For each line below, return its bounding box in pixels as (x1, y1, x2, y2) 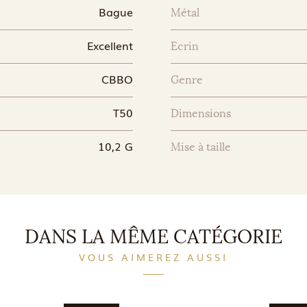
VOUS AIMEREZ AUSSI (79, 249, 228, 264)
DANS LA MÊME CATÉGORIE (25, 225, 282, 249)
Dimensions (171, 106, 231, 120)
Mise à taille (171, 140, 231, 153)
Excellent (87, 36, 133, 53)
